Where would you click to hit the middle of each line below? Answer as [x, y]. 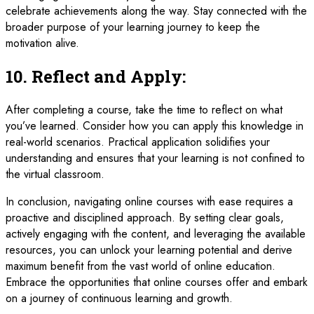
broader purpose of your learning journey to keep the [133, 27]
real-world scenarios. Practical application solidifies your [138, 142]
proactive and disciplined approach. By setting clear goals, [145, 217]
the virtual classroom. [55, 174]
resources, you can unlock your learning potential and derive [149, 250]
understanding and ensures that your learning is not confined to [155, 158]
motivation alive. [42, 43]
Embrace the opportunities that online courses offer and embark [157, 282]
